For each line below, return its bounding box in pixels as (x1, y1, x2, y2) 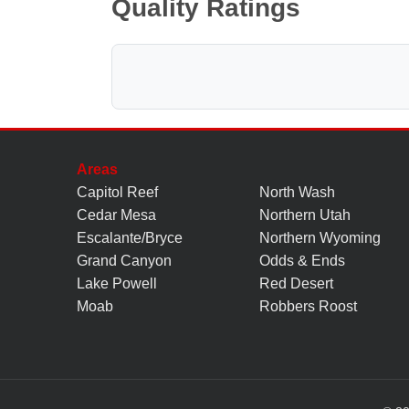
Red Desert (259, 275, 333, 291)
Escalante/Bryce (77, 229, 183, 246)
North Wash (259, 184, 335, 200)
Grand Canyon (77, 252, 172, 268)
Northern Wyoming (259, 229, 381, 246)
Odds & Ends (259, 252, 345, 268)
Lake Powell (77, 275, 157, 291)
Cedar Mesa (77, 206, 156, 223)
